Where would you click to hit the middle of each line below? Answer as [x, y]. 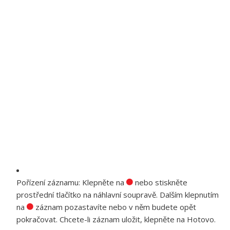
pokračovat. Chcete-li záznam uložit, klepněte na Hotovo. [116, 219]
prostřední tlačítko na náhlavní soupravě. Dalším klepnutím [118, 195]
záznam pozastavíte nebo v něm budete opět [115, 207]
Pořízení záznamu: [49, 182]
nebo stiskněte [160, 182]
